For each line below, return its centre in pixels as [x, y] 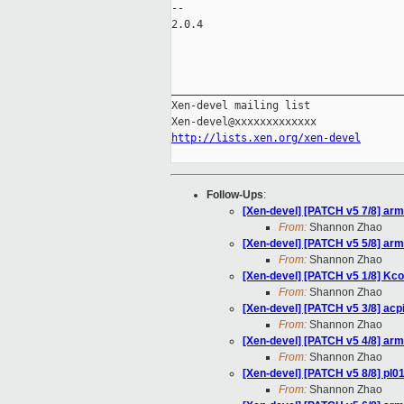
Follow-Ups [235, 195]
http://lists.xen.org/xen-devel [266, 138]
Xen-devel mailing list [241, 106]
